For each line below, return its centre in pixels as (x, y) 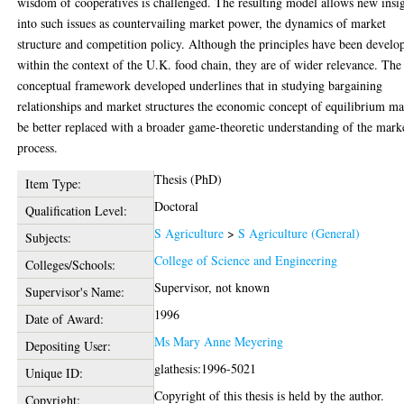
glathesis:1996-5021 (206, 368)
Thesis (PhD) (188, 179)
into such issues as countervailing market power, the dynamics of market (202, 23)
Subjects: (48, 237)
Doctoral (177, 206)
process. (38, 147)
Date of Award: (64, 318)
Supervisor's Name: (74, 291)
